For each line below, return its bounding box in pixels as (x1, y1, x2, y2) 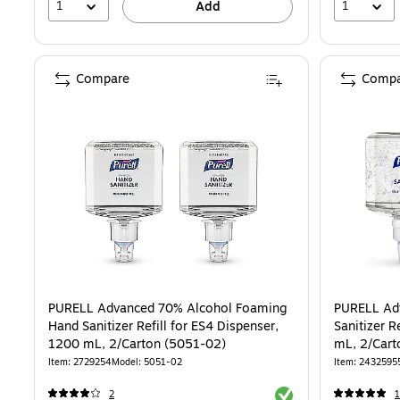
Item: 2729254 (48, 354, 112, 369)
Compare (76, 69, 129, 88)
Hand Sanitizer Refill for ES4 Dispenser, (48, 316, 279, 336)
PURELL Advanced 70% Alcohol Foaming (48, 298, 287, 318)
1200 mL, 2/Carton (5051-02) (48, 334, 226, 354)
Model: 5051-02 (112, 354, 182, 369)
